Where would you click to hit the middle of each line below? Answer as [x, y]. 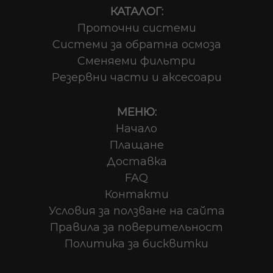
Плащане [136, 145]
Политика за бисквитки [136, 244]
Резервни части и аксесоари [136, 77]
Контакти [136, 194]
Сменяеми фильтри [136, 61]
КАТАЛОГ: [136, 12]
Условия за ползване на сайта [136, 211]
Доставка [136, 161]
